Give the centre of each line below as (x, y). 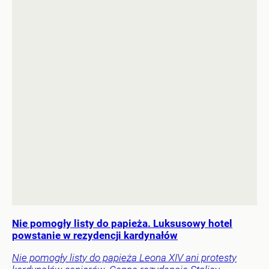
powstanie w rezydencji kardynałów (95, 236)
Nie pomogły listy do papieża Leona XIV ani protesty (124, 258)
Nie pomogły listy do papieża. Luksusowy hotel (122, 224)
